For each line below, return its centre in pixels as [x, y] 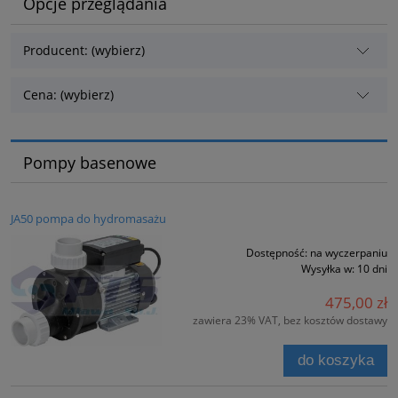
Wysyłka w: [328, 268]
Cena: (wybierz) [69, 94]
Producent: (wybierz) [84, 50]
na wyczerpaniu [349, 252]
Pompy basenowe [89, 162]
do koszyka [335, 360]
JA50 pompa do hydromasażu [88, 218]
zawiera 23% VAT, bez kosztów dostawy [290, 320]
